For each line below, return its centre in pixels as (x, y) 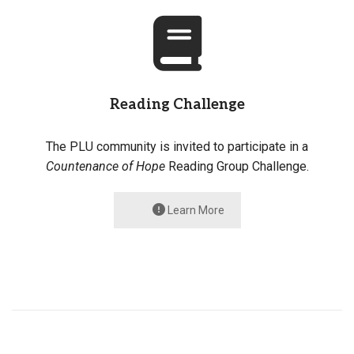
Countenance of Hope (105, 167)
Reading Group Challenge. (237, 167)
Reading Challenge (177, 105)
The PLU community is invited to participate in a (177, 147)
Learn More (194, 211)
